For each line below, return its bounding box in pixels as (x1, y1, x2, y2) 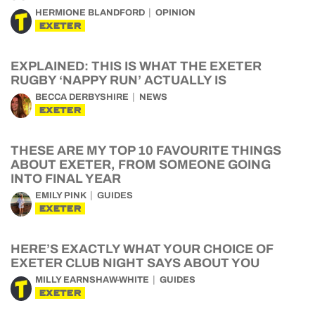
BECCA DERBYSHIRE (35, 92, 129, 102)
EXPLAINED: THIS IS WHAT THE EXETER (11, 59, 262, 73)
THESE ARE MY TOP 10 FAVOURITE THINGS (11, 143, 281, 157)
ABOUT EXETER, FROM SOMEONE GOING (11, 157, 271, 172)
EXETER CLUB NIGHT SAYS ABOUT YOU (11, 256, 259, 270)
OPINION (155, 8, 195, 18)
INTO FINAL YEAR (11, 172, 121, 186)
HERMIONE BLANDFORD (35, 8, 145, 18)
